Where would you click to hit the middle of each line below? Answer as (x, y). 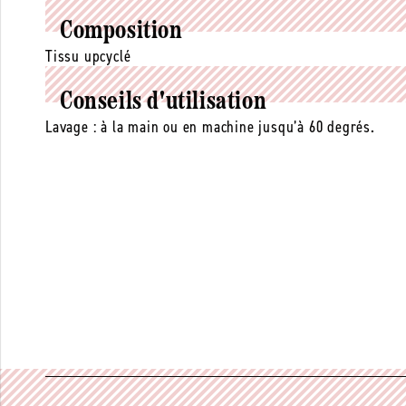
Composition (121, 32)
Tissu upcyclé (88, 56)
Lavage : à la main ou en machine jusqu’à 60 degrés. (210, 127)
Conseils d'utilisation (164, 102)
